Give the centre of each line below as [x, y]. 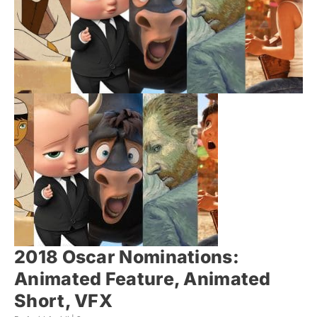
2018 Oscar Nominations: [127, 257]
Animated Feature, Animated [143, 278]
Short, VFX [64, 300]
